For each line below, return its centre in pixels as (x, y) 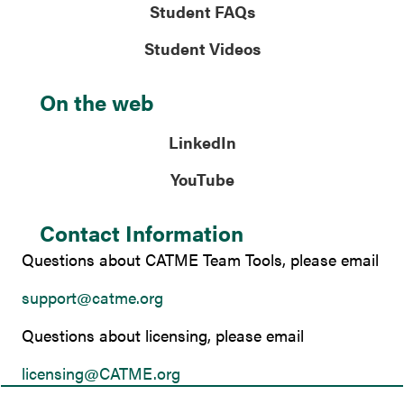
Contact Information (142, 233)
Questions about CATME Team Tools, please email (200, 260)
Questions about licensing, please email (163, 335)
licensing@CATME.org (101, 373)
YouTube (202, 179)
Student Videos (202, 49)
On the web (96, 102)
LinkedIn (202, 142)
